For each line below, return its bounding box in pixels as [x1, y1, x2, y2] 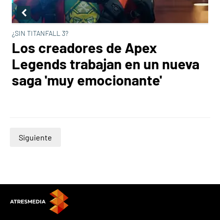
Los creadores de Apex [12, 39, 157, 56]
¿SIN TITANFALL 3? [12, 29, 68, 37]
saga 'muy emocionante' [12, 71, 162, 88]
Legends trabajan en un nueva [12, 55, 199, 72]
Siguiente [19, 133, 52, 142]
